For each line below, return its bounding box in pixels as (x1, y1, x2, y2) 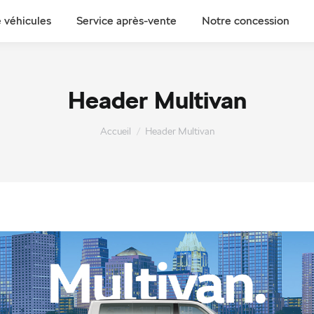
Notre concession (202, 13, 289, 27)
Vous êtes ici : (100, 118, 168, 132)
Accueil (100, 125, 131, 137)
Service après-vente (76, 13, 177, 27)
